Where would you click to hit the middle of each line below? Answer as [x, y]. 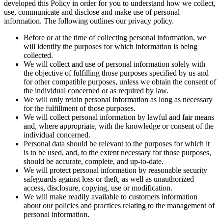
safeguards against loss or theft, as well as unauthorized [109, 179]
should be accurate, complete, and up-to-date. [94, 161]
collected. [38, 55]
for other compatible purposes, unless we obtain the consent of [120, 82]
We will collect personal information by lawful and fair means [119, 117]
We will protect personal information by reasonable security [115, 170]
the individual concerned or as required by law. [96, 90]
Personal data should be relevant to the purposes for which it [117, 143]
